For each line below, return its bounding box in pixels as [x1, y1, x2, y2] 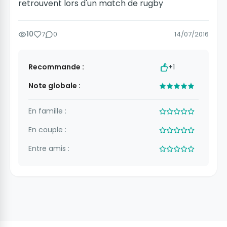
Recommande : [28, 62, 84, 72]
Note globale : [28, 81, 81, 91]
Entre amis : [28, 143, 69, 154]
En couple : [28, 125, 66, 135]
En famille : [28, 106, 66, 117]
